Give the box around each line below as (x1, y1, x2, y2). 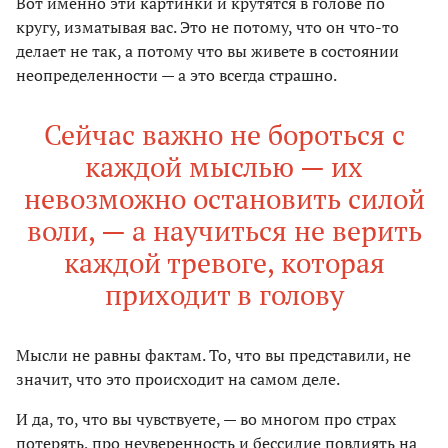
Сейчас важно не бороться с (43, 116, 405, 154)
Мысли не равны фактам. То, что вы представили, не (16, 344, 411, 367)
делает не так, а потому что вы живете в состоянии (16, 40, 399, 63)
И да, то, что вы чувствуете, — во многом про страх (16, 408, 396, 431)
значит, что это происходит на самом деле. (16, 368, 340, 391)
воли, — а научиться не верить (26, 212, 422, 250)
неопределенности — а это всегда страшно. (16, 64, 337, 87)
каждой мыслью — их (85, 148, 363, 186)
